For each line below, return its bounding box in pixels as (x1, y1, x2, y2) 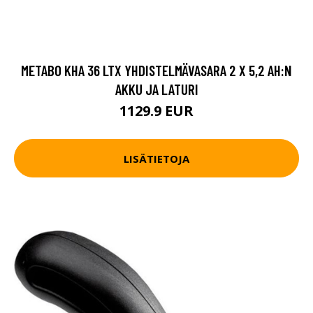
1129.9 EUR (119, 101, 194, 120)
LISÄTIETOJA (124, 151, 189, 166)
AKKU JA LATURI (115, 80, 198, 98)
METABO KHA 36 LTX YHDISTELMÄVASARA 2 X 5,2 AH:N (21, 61, 292, 79)
